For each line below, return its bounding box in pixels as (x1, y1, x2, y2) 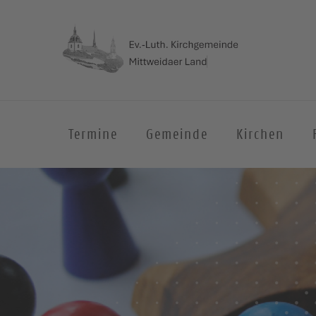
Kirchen (236, 126, 284, 142)
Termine (68, 126, 118, 142)
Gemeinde (146, 126, 208, 142)
